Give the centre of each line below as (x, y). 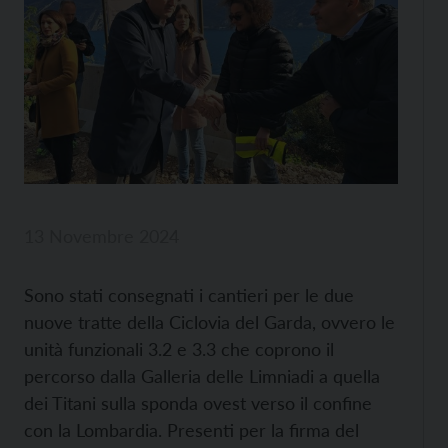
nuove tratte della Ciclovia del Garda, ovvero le (209, 321)
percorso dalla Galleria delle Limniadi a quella (202, 375)
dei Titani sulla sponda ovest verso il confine (198, 402)
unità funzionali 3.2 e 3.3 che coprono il (179, 348)
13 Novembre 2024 (101, 235)
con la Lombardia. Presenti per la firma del (191, 429)
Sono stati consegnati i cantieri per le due (189, 294)
